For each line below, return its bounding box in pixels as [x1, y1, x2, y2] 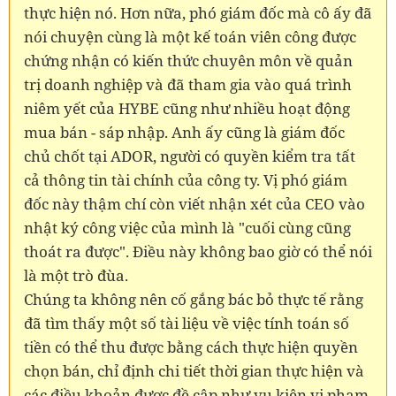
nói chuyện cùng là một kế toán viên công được [24, 26, 356, 47]
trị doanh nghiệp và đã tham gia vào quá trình [24, 73, 352, 95]
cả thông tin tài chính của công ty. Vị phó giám [24, 169, 347, 190]
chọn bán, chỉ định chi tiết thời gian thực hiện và [24, 360, 364, 381]
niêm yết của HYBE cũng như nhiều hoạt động [24, 97, 350, 118]
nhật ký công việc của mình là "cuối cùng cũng [24, 217, 351, 238]
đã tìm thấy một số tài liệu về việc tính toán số [24, 312, 349, 333]
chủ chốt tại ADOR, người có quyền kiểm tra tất [24, 145, 355, 166]
